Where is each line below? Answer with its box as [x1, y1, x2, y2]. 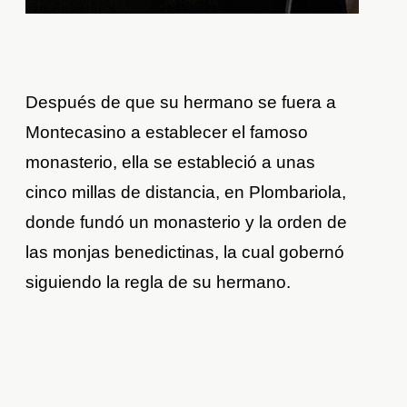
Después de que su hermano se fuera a [25, 93, 337, 113]
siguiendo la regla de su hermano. [25, 273, 292, 293]
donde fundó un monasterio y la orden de [25, 213, 348, 233]
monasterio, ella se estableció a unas [25, 153, 316, 173]
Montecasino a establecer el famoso [25, 123, 309, 143]
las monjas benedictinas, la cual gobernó [25, 243, 345, 263]
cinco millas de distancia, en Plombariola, [25, 183, 347, 203]
